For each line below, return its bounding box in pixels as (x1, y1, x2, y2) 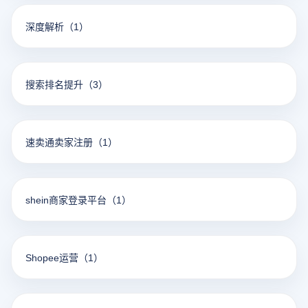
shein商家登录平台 (25, 192, 107, 206)
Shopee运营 (25, 250, 78, 264)
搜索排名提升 (25, 77, 83, 91)
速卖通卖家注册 (25, 135, 93, 148)
